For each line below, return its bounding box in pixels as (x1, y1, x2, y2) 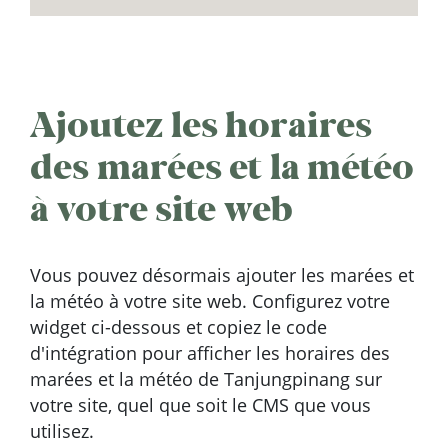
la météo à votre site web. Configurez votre (30, 288, 390, 313)
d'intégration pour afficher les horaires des (30, 340, 390, 365)
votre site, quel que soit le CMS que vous (30, 392, 371, 417)
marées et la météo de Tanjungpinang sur (30, 366, 382, 391)
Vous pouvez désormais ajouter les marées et (30, 262, 414, 287)
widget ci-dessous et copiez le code (30, 314, 327, 339)
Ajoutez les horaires (30, 101, 373, 148)
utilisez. (30, 418, 94, 443)
